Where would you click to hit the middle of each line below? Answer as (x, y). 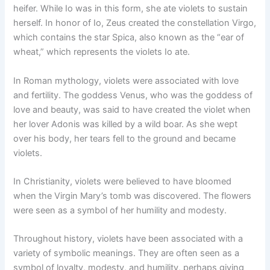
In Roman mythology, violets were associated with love (126, 80)
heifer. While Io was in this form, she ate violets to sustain (131, 9)
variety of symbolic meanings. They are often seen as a (127, 253)
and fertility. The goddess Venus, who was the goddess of (133, 95)
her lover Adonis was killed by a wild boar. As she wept (126, 124)
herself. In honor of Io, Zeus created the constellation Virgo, (135, 23)
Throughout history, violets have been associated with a (128, 239)
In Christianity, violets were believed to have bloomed (123, 182)
